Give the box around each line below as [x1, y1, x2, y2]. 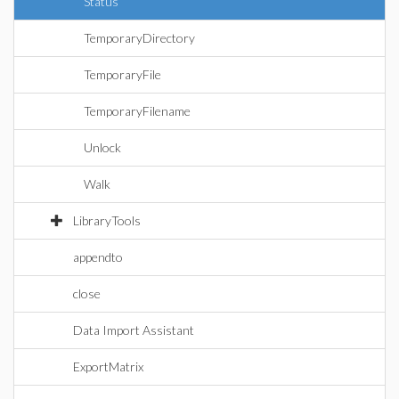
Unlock [84, 140, 121, 155]
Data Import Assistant [73, 322, 194, 338]
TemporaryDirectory [84, 30, 195, 45]
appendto [73, 249, 123, 265]
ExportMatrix [73, 359, 143, 374]
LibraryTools [73, 213, 141, 228]
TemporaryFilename [84, 103, 191, 118]
